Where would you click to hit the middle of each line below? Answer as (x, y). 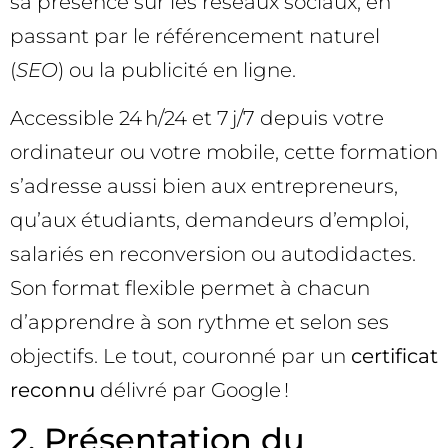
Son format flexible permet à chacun (190, 287)
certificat (394, 355)
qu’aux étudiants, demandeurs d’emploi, (209, 219)
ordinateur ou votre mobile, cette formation (224, 151)
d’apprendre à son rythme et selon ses (199, 321)
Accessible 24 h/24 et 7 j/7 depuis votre (197, 117)
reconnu (52, 389)
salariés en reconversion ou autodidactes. (213, 253)
